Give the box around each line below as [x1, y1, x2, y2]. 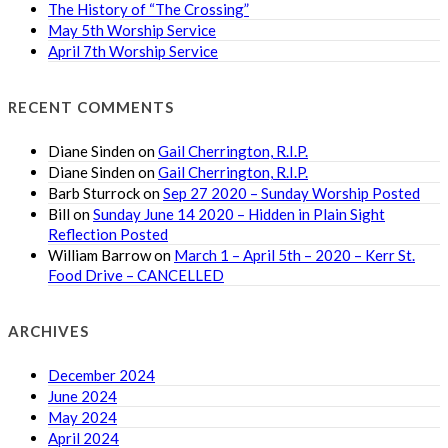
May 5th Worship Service [48, 20, 216, 39]
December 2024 [48, 365, 155, 384]
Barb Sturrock [48, 183, 140, 202]
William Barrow [48, 245, 151, 264]
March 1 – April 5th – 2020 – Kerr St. [174, 245, 415, 264]
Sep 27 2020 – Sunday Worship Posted [163, 183, 420, 202]
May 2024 [48, 407, 117, 426]
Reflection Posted [48, 224, 168, 243]
